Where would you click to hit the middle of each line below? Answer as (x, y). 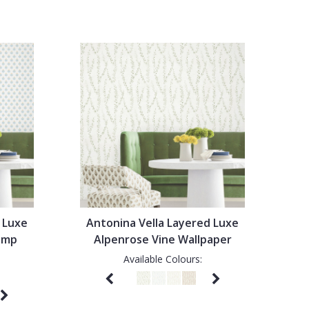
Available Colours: (162, 259)
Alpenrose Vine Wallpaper (162, 239)
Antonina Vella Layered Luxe (163, 222)
